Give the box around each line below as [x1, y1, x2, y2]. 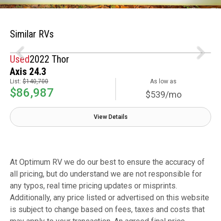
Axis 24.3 [10, 65, 46, 77]
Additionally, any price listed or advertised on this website [10, 192, 209, 202]
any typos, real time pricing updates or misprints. [10, 181, 177, 190]
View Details [93, 113, 128, 120]
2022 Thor [30, 53, 69, 65]
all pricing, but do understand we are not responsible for [10, 169, 202, 179]
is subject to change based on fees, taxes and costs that [10, 204, 205, 214]
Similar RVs [10, 28, 54, 40]
